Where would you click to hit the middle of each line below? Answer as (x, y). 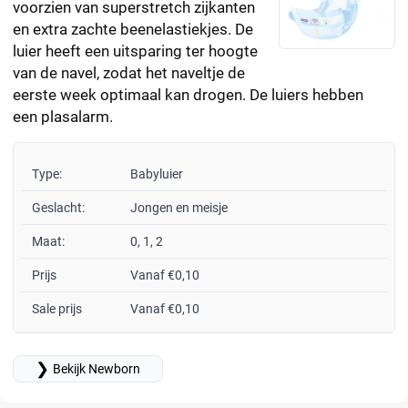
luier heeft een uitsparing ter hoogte (135, 51)
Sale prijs (57, 309)
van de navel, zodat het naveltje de (129, 73)
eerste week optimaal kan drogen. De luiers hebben (188, 95)
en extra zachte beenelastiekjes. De (133, 30)
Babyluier (157, 174)
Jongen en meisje (179, 208)
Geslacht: (58, 208)
